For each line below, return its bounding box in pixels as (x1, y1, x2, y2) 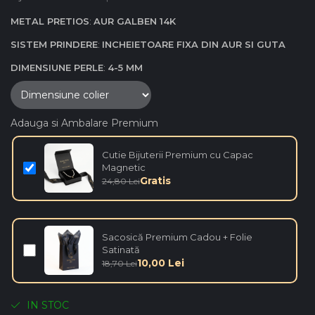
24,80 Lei (101, 175, 140, 186)
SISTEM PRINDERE (11, 38, 98, 50)
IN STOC (24, 298, 69, 311)
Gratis (139, 174, 171, 188)
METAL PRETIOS (11, 15, 89, 27)
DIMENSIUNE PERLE (11, 61, 103, 73)
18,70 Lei (101, 257, 137, 269)
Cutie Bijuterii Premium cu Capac (101, 149, 253, 161)
